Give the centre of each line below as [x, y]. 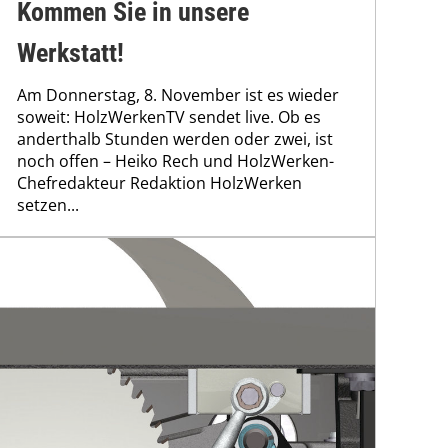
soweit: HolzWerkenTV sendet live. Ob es [169, 117]
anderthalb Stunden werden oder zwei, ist [175, 139]
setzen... [48, 205]
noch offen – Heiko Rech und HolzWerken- [175, 161]
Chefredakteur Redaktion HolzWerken [159, 183]
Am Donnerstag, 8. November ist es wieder [178, 95]
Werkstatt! [70, 53]
